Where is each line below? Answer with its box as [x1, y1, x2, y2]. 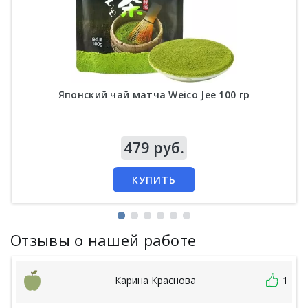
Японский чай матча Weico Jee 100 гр [58, 87, 250, 101]
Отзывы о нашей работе [10, 229, 197, 250]
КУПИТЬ [132, 173, 176, 186]
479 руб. [124, 137, 184, 157]
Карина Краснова [115, 274, 196, 287]
